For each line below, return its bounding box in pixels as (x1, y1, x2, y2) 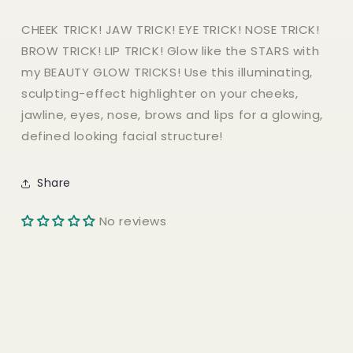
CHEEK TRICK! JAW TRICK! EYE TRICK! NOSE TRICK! (21, 20, 320, 38)
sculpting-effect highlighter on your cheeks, (21, 84, 299, 102)
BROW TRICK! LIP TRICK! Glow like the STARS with (21, 42, 320, 59)
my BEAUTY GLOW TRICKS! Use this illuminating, (21, 63, 314, 80)
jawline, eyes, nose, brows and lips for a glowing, (21, 106, 324, 123)
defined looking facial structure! (21, 127, 223, 144)
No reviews (98, 212, 167, 229)
